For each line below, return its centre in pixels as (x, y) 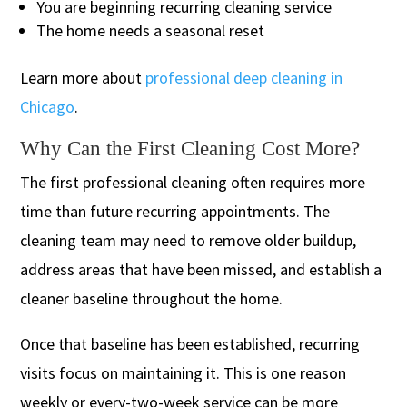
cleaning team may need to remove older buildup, (189, 240)
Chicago (48, 106)
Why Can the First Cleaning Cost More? (190, 148)
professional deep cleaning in (244, 77)
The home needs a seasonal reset (151, 30)
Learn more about (83, 77)
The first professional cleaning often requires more (193, 182)
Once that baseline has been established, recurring (190, 343)
